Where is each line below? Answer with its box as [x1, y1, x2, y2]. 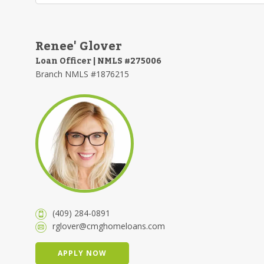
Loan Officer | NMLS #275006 [35, 53, 161, 70]
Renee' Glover [35, 35, 122, 58]
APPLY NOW [58, 247, 107, 258]
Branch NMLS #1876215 [35, 68, 129, 80]
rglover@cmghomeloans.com [52, 220, 165, 232]
